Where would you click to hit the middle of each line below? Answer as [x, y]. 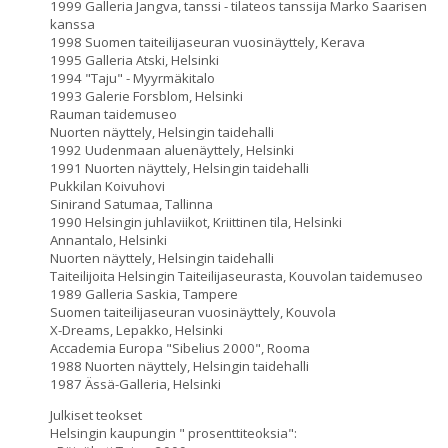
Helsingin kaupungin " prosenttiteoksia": [173, 433]
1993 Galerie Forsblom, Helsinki [146, 96]
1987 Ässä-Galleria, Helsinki [135, 384]
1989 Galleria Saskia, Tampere [144, 294]
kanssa [72, 24]
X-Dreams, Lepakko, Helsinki [136, 330]
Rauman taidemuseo [113, 114]
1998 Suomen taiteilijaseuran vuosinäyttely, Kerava [207, 42]
